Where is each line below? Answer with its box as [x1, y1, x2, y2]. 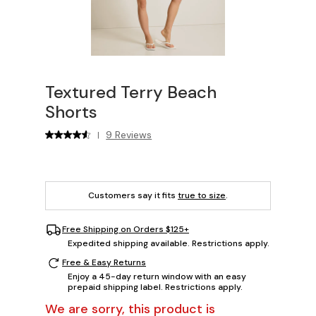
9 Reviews [106, 128, 152, 141]
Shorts [45, 100, 97, 123]
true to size [178, 189, 226, 201]
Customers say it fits [88, 189, 178, 201]
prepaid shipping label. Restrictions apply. [68, 281, 243, 293]
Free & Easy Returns [62, 257, 146, 268]
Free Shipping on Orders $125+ [62, 224, 189, 235]
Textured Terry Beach [45, 80, 217, 103]
